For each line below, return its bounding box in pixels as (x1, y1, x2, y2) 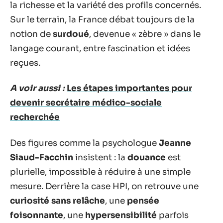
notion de (10, 28, 53, 39)
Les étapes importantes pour (67, 83, 192, 94)
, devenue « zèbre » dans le (89, 28, 201, 39)
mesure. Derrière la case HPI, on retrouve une (10, 181, 199, 192)
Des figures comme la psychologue (10, 137, 159, 148)
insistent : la (73, 152, 127, 163)
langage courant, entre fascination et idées (10, 43, 190, 54)
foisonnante (10, 210, 63, 221)
